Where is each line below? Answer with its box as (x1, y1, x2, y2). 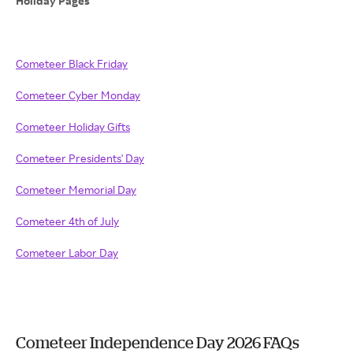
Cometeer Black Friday (16, 57, 128, 70)
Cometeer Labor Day (16, 246, 118, 259)
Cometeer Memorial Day (16, 183, 136, 196)
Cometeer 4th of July (16, 214, 119, 228)
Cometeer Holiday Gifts (16, 120, 130, 133)
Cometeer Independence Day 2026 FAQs (16, 333, 299, 351)
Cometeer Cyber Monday (16, 88, 140, 102)
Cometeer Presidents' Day (16, 151, 144, 165)
